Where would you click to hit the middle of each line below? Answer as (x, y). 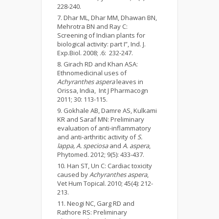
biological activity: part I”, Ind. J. (101, 44)
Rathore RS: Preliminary (92, 212)
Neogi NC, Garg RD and (101, 204)
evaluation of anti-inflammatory (104, 128)
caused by (73, 175)
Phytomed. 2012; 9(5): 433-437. (101, 155)
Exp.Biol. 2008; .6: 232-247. (95, 53)
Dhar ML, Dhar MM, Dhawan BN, (110, 18)
